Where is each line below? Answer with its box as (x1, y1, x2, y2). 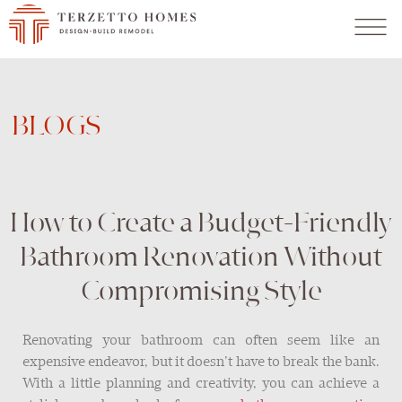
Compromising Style (80, 278, 322, 307)
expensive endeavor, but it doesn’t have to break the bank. (22, 355, 380, 370)
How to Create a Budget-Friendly (10, 210, 392, 239)
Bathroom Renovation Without (20, 244, 382, 273)
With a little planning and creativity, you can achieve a (22, 377, 380, 391)
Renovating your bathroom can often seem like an (22, 334, 380, 348)
